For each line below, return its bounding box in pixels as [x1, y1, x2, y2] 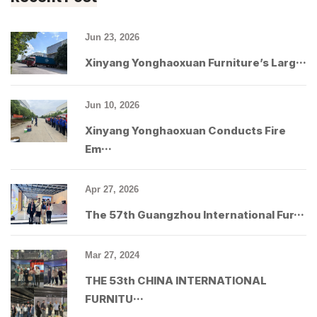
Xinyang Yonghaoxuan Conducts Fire [85, 124, 286, 137]
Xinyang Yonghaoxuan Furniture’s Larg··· [85, 56, 306, 69]
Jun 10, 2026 [85, 100, 139, 110]
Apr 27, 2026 [85, 184, 139, 195]
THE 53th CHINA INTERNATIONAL [85, 274, 267, 287]
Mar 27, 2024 [85, 250, 139, 260]
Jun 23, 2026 [85, 32, 139, 42]
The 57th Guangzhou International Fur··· [85, 208, 304, 221]
